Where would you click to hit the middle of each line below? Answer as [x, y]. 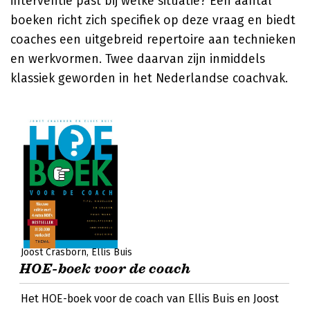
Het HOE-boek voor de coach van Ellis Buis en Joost [150, 299]
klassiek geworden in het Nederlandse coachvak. [149, 78]
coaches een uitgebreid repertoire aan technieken [153, 39]
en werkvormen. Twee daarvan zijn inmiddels [138, 59]
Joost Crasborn [54, 252]
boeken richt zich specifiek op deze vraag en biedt [153, 20]
